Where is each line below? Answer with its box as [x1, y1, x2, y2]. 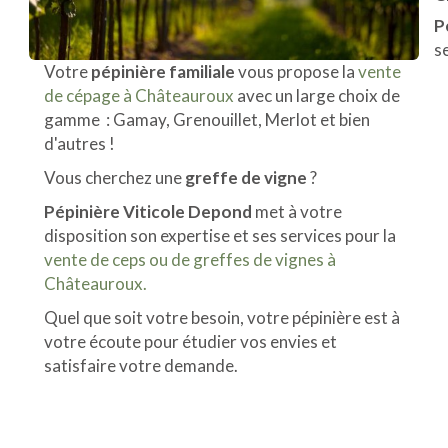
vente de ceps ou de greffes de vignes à [44, 248, 336, 270]
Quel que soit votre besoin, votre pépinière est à [44, 306, 400, 328]
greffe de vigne [185, 166, 310, 188]
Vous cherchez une [44, 166, 185, 188]
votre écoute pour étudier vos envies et [44, 330, 337, 352]
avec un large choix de [237, 84, 400, 106]
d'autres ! [44, 132, 115, 154]
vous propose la [235, 60, 358, 82]
